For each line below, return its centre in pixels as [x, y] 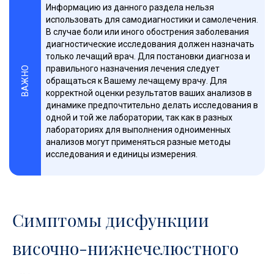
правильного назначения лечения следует [133, 68]
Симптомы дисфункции [111, 220]
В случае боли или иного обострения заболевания [148, 32]
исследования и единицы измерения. [122, 154]
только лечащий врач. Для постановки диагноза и [148, 56]
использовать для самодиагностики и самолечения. [152, 20]
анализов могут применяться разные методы [139, 142]
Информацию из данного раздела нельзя [130, 7]
